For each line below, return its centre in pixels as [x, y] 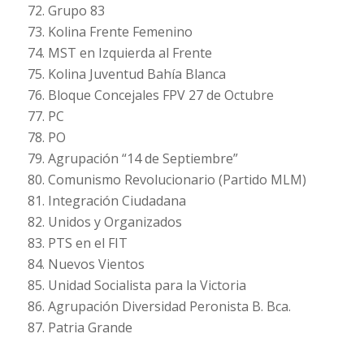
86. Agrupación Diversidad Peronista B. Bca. [159, 307]
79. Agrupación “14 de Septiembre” [132, 159]
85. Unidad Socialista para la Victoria [136, 286]
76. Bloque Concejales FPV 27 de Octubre [150, 95]
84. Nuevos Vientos [86, 264]
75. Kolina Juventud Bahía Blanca [126, 74]
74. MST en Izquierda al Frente [119, 53]
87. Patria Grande [80, 328]
